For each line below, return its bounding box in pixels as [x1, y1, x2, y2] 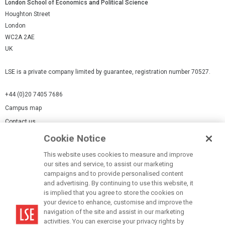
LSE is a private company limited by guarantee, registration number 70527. [5, 68, 210, 76]
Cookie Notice [44, 133, 106, 144]
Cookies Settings [5, 142, 52, 149]
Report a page [5, 196, 43, 203]
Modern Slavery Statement [5, 169, 78, 176]
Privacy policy [5, 182, 43, 190]
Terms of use [5, 209, 42, 217]
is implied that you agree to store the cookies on [44, 189, 184, 196]
